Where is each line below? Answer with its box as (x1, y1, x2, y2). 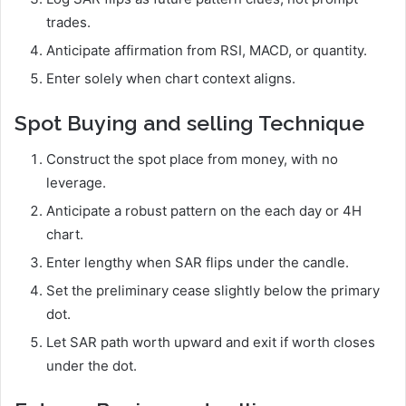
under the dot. (46, 357, 137, 375)
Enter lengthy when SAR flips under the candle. (46, 254, 349, 272)
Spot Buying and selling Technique (14, 110, 364, 135)
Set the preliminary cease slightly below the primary (46, 282, 380, 300)
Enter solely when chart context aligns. (46, 69, 295, 87)
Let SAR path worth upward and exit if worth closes (46, 333, 375, 352)
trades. (46, 13, 91, 31)
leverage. (46, 174, 106, 192)
